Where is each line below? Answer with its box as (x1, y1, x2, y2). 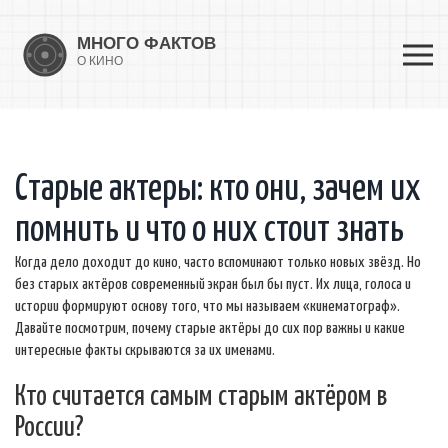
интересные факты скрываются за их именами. (15, 343, 275, 358)
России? (15, 415, 84, 442)
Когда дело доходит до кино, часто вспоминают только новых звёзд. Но (15, 255, 421, 270)
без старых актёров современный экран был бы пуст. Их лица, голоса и (15, 277, 411, 292)
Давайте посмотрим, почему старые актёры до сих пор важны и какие (15, 321, 405, 336)
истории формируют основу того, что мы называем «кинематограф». (15, 299, 400, 314)
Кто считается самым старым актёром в (15, 384, 387, 411)
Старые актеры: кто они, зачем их (15, 172, 421, 208)
